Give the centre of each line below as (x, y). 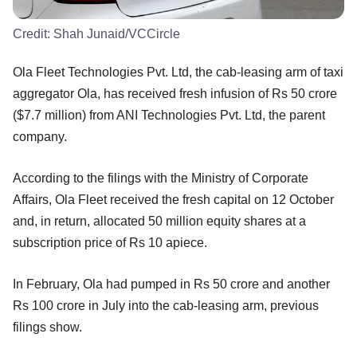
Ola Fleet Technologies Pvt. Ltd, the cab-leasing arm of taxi (178, 73)
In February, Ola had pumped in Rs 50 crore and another (171, 284)
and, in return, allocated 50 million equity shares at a (159, 222)
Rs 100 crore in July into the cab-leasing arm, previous (166, 306)
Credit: (33, 34)
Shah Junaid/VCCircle (117, 34)
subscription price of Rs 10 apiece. (110, 243)
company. (40, 137)
